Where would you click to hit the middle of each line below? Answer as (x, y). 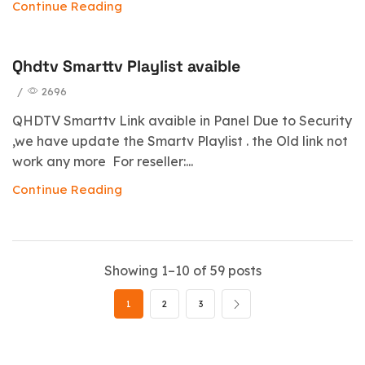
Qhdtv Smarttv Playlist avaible (126, 66)
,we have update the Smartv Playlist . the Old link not (180, 141)
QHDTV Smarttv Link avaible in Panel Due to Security (182, 121)
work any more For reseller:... (103, 162)
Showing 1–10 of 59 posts (182, 271)
